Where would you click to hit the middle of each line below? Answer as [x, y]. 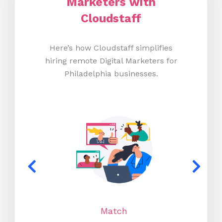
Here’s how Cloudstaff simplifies [111, 48]
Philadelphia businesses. [111, 73]
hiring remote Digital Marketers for [111, 60]
